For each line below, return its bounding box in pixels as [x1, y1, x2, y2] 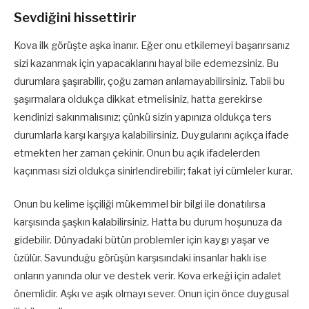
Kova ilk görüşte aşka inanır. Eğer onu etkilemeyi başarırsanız [14, 39, 290, 52]
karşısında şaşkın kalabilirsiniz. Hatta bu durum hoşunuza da [14, 216, 282, 229]
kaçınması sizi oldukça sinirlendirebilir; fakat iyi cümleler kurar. [14, 164, 292, 177]
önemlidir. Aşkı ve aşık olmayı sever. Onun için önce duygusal [14, 288, 289, 301]
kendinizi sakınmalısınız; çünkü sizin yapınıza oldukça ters [14, 110, 272, 123]
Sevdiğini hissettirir [14, 10, 137, 26]
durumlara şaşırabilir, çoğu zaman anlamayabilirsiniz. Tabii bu [14, 74, 285, 88]
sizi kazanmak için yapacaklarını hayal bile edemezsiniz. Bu [14, 57, 279, 70]
